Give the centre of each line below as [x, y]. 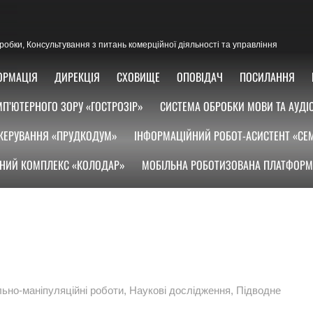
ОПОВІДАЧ [200, 77]
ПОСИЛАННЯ [267, 77]
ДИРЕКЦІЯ [77, 77]
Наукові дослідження [180, 290]
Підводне [259, 290]
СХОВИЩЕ [138, 77]
